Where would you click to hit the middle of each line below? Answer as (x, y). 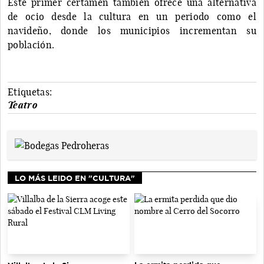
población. (31, 44)
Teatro (22, 105)
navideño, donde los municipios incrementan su (132, 30)
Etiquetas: (30, 92)
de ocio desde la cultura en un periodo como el (132, 16)
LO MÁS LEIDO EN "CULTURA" (75, 178)
